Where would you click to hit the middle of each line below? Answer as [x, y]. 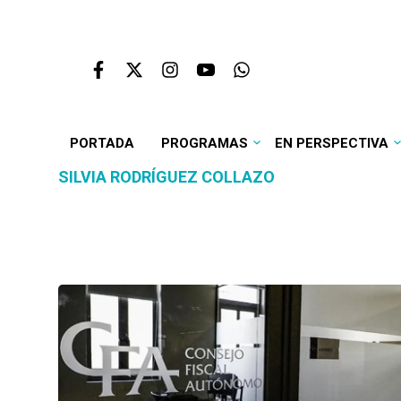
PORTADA [102, 143]
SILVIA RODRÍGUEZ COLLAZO [166, 177]
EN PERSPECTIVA [331, 143]
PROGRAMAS [204, 143]
